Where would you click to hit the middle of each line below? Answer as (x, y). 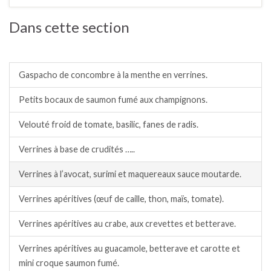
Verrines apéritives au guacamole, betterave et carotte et (129, 249)
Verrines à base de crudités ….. (77, 149)
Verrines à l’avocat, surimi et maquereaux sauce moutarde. (130, 174)
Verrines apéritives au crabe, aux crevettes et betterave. (127, 224)
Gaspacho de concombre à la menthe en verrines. (113, 75)
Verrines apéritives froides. (80, 49)
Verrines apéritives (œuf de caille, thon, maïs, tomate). (121, 199)
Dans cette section (69, 27)
